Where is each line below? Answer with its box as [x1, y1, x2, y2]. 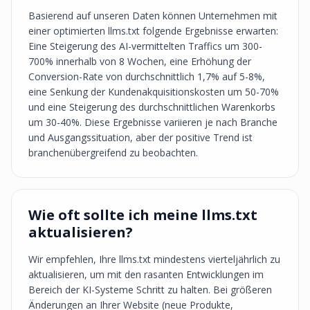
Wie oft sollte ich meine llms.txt [28, 206, 257, 224]
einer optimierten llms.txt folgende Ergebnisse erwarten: [28, 24, 278, 37]
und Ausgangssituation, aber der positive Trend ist [28, 131, 253, 144]
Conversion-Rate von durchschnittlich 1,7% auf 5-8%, [28, 70, 265, 83]
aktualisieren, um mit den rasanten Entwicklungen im [28, 268, 264, 281]
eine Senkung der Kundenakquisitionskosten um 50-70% [28, 85, 279, 98]
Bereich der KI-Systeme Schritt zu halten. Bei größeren [28, 283, 272, 296]
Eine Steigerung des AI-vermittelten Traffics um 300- [28, 39, 262, 53]
